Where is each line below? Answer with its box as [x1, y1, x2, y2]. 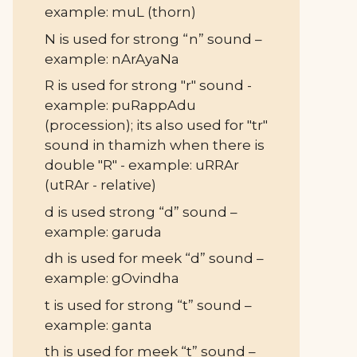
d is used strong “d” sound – [45, 203, 237, 220]
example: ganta [45, 316, 152, 333]
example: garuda [45, 223, 162, 240]
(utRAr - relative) [45, 177, 156, 193]
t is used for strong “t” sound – [45, 296, 252, 313]
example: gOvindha [45, 270, 179, 286]
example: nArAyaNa [45, 50, 179, 67]
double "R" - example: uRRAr [45, 157, 239, 173]
